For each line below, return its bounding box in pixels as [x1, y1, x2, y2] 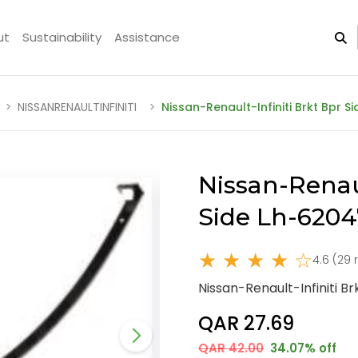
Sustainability [22, 29, 101, 46]
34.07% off [267, 339, 336, 356]
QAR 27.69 [198, 309, 294, 336]
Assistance [114, 29, 180, 46]
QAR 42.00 [198, 339, 264, 356]
